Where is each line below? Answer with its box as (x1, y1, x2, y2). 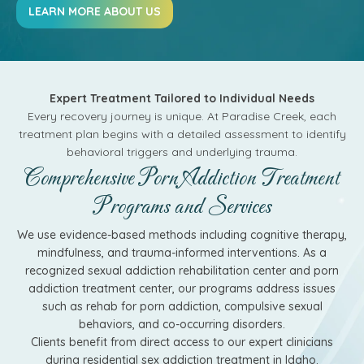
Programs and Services (93, 193, 271, 222)
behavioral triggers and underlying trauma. (67, 145, 297, 159)
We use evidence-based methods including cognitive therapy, (17, 227, 347, 242)
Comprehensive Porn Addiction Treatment (24, 165, 340, 193)
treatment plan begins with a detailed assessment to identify (18, 127, 346, 141)
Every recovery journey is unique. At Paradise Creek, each (28, 109, 336, 123)
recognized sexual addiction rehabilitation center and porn (25, 263, 339, 278)
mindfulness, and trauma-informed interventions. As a (37, 245, 327, 260)
